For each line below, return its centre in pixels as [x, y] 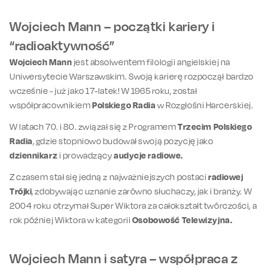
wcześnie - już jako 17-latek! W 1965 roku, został [103, 91]
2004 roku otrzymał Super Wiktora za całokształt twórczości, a [133, 206]
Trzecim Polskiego [215, 127]
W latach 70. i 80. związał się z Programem [94, 127]
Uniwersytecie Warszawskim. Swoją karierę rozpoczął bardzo [132, 77]
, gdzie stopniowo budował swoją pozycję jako [123, 141]
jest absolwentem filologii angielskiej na [151, 62]
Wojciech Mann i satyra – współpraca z [124, 259]
